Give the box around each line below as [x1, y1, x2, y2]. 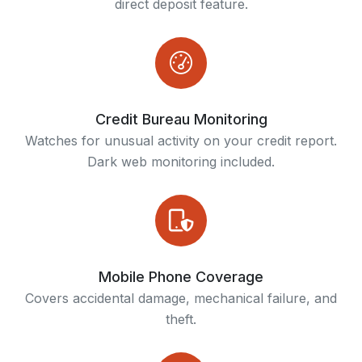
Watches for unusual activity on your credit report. [25, 132, 337, 149]
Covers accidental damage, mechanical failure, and [25, 289, 337, 306]
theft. [166, 310, 196, 327]
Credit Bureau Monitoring [95, 110, 267, 128]
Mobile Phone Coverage [99, 267, 263, 285]
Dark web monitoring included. [87, 153, 275, 170]
